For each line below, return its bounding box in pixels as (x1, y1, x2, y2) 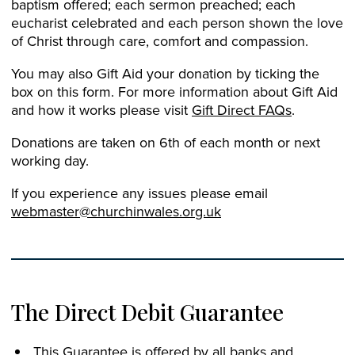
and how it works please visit (11, 100, 192, 120)
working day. (11, 151, 89, 170)
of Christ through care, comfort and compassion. (11, 31, 308, 51)
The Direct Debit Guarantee (11, 297, 284, 326)
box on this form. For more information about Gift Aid (11, 82, 338, 101)
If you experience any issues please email (11, 183, 268, 203)
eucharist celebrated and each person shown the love (11, 13, 343, 32)
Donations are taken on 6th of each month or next (11, 132, 320, 152)
